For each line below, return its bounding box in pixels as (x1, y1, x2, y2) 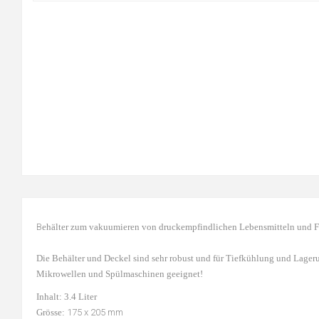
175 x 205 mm (67, 307, 123, 318)
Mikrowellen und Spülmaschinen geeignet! (36, 268, 203, 279)
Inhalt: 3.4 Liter (36, 291, 97, 302)
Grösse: (36, 307, 67, 318)
